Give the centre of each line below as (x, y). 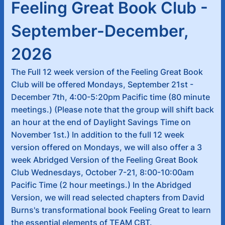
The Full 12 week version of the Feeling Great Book (107, 72)
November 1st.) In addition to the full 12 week (98, 135)
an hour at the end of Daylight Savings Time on (101, 122)
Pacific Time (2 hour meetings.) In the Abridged (101, 185)
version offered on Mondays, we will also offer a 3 (106, 147)
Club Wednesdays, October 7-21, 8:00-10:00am (102, 172)
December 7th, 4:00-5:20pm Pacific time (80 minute (110, 97)
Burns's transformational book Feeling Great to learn (111, 210)
